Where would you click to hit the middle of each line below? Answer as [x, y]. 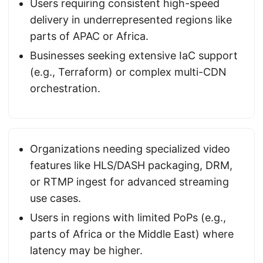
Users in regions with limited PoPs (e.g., [128, 218]
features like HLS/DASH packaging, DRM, [131, 165]
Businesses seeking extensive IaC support [134, 55]
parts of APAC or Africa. [89, 36]
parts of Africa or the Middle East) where [132, 234]
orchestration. [65, 88]
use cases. [55, 198]
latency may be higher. [86, 250]
